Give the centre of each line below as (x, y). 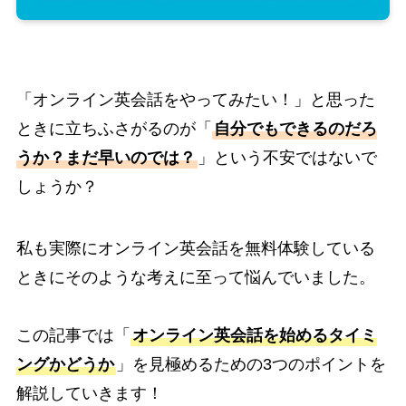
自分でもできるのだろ (295, 129)
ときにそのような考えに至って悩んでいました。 (195, 277)
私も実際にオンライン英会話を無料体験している (195, 248)
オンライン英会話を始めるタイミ (254, 335)
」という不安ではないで (287, 158)
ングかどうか (65, 364)
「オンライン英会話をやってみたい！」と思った (195, 100)
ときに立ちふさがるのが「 (114, 129)
